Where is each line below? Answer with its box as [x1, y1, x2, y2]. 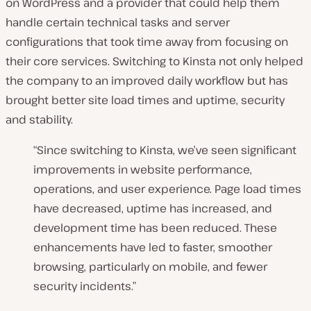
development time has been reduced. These [33, 220, 277, 236]
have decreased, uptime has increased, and [33, 201, 272, 217]
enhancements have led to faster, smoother [33, 239, 272, 255]
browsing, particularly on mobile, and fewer [33, 259, 267, 275]
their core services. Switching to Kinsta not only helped [6, 53, 303, 69]
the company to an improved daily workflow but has [6, 73, 288, 89]
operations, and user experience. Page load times [33, 181, 301, 197]
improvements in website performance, [33, 162, 252, 178]
